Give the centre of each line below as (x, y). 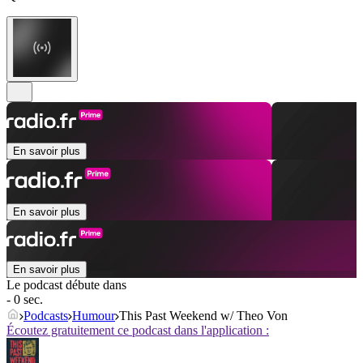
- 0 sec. (25, 300)
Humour (94, 316)
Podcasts (46, 316)
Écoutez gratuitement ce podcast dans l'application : (138, 331)
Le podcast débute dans (66, 285)
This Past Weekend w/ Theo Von (203, 316)
